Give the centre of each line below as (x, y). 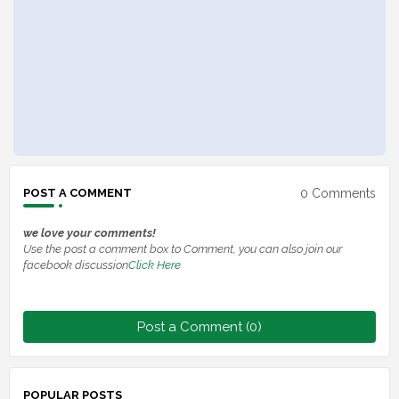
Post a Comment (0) (199, 327)
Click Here (155, 265)
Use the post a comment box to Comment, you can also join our (183, 249)
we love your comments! (90, 233)
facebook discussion (76, 265)
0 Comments (338, 193)
